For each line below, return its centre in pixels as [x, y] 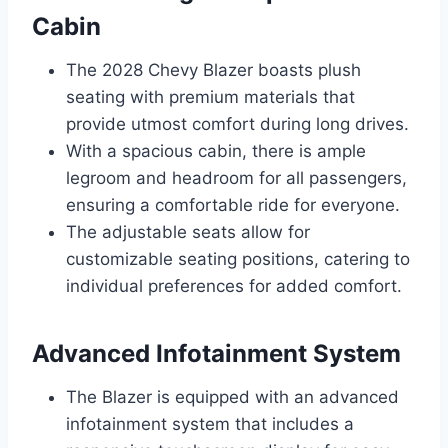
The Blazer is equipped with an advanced [232, 397]
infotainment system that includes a [210, 424]
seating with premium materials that [210, 97]
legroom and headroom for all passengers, [236, 178]
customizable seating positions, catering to [238, 259]
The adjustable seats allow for [188, 232]
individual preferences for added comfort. [234, 286]
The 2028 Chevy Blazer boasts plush [213, 70]
